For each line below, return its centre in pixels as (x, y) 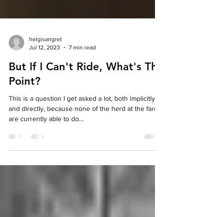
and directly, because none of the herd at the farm (84, 138)
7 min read (82, 76)
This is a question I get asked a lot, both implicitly (82, 127)
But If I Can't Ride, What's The (86, 96)
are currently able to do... (46, 148)
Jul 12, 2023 (45, 76)
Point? (24, 110)
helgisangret (46, 68)
